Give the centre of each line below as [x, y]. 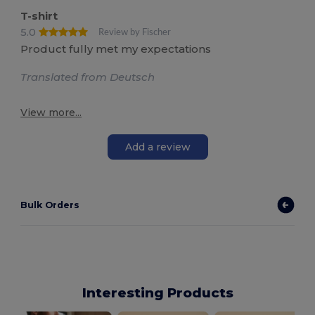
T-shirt [39, 15]
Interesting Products [157, 293]
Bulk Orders [50, 205]
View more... [51, 113]
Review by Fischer [135, 32]
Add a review [157, 147]
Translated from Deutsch [88, 77]
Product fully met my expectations [116, 49]
